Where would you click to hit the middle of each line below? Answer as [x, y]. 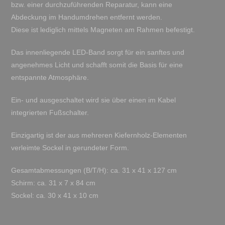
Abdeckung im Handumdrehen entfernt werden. [86, 17]
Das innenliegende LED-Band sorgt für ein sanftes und [97, 52]
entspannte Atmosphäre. [50, 78]
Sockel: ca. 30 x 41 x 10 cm [54, 196]
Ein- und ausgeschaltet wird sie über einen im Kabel [93, 100]
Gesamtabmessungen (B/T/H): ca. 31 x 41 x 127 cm [94, 171]
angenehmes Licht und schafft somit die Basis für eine [97, 65]
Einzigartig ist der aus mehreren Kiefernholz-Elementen [99, 135]
